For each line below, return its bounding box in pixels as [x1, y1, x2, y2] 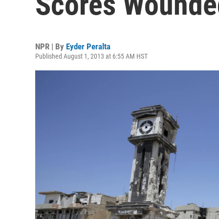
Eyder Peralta [66, 42, 110, 51]
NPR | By [35, 42, 66, 51]
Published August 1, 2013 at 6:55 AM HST [35, 52, 148, 60]
